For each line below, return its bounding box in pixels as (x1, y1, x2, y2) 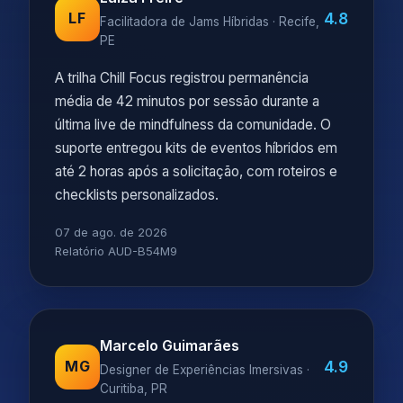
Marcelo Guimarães (100, 336, 239, 354)
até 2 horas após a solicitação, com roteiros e (55, 163, 337, 180)
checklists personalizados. (55, 186, 219, 203)
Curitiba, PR (100, 381, 167, 396)
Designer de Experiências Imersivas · (100, 363, 309, 377)
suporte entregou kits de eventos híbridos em (55, 139, 337, 157)
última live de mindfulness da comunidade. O (55, 116, 331, 133)
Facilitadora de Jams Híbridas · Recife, (100, 14, 319, 29)
